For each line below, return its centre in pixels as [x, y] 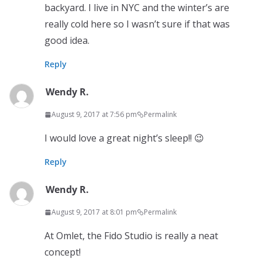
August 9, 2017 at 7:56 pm [94, 114]
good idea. [67, 40]
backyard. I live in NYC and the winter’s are [137, 8]
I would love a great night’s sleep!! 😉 [124, 138]
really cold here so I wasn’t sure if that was [137, 24]
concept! [63, 252]
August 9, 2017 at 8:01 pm [94, 212]
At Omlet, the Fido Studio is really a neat [131, 236]
